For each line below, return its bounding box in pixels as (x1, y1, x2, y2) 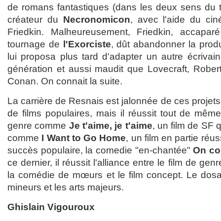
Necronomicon (63, 14, 130, 25)
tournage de (7, 39, 63, 50)
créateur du (7, 14, 63, 25)
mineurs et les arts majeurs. (7, 182, 124, 193)
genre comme (7, 120, 69, 131)
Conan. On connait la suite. (7, 76, 122, 87)
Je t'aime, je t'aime (69, 120, 152, 131)
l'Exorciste (63, 39, 111, 50)
